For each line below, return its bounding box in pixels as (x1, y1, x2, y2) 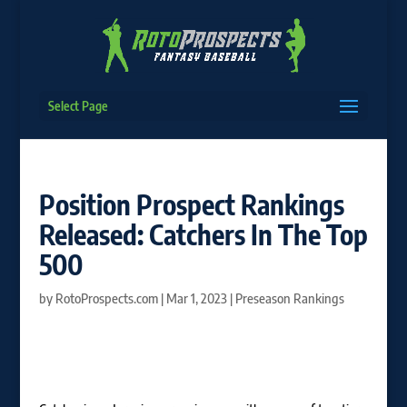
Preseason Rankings (234, 291, 344, 306)
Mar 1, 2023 (165, 291, 227, 306)
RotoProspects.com (55, 291, 158, 306)
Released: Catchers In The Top (38, 217, 368, 252)
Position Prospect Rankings (38, 187, 344, 222)
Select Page (47, 98, 108, 114)
